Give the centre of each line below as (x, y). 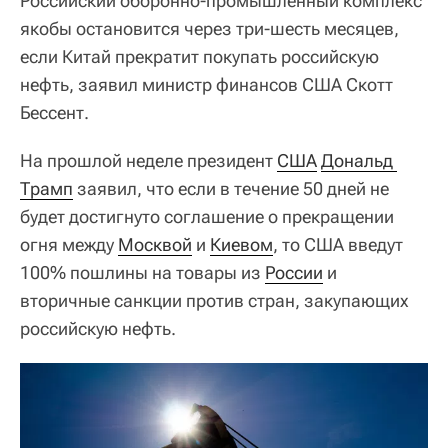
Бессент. (54, 112)
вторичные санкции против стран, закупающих (214, 300)
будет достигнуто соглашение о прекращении (207, 216)
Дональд (357, 160)
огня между (69, 244)
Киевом (241, 244)
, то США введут (338, 244)
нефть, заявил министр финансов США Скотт (206, 84)
